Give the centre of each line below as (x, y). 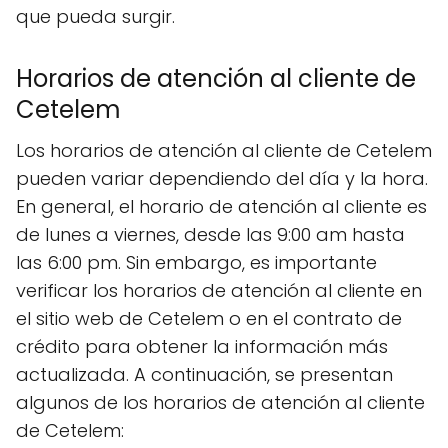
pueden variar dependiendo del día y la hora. (222, 178)
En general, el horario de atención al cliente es (221, 206)
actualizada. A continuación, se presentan (204, 374)
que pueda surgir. (95, 16)
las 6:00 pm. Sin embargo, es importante (196, 262)
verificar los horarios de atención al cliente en (219, 290)
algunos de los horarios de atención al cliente (220, 402)
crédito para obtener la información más (202, 346)
